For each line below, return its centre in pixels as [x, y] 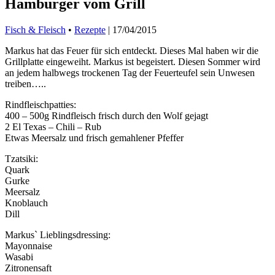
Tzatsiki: [21, 158]
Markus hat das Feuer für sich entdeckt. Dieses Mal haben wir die [132, 50]
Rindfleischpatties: [41, 104]
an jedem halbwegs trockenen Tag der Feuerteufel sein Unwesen [130, 72]
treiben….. [25, 83]
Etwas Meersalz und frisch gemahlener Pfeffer [94, 137]
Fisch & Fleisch [35, 29]
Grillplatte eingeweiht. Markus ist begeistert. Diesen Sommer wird [133, 61]
